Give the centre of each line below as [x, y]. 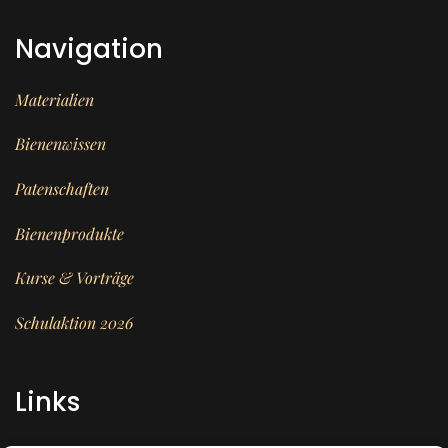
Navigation [89, 48]
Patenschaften [62, 188]
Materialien [54, 99]
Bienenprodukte [69, 233]
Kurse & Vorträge [75, 278]
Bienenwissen [60, 144]
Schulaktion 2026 [74, 322]
